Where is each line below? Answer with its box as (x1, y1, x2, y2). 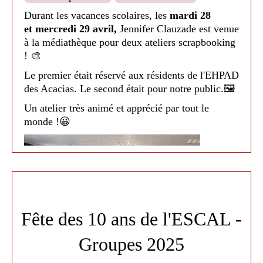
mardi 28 (167, 9, 211, 21)
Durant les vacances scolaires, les (24, 9, 167, 21)
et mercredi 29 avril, (24, 23, 120, 35)
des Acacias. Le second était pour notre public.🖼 (24, 83, 235, 95)
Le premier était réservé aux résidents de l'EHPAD (24, 69, 239, 81)
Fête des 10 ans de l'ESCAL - (21, 208, 242, 230)
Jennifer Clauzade (120, 23, 196, 35)
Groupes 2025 (79, 233, 184, 255)
